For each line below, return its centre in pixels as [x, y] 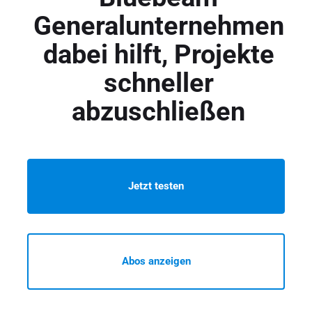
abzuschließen [158, 111]
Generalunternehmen [158, 25]
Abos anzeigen [156, 262]
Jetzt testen [156, 186]
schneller [158, 83]
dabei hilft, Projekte [158, 54]
